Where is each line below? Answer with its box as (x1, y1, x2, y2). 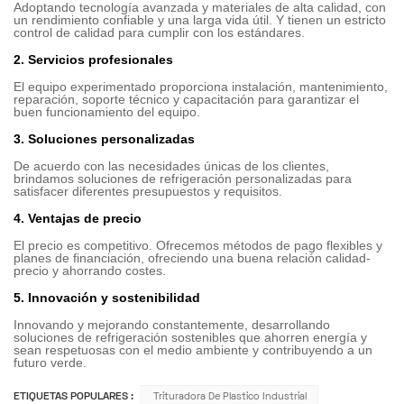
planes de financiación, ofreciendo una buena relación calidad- (14, 250, 371, 265)
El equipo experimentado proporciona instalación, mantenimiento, (14, 78, 388, 94)
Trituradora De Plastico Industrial (152, 392, 307, 402)
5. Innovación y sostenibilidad (14, 289, 200, 305)
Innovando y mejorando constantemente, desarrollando (14, 317, 330, 332)
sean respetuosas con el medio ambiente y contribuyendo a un (14, 342, 372, 357)
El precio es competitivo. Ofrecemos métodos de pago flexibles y (14, 237, 382, 252)
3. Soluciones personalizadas (14, 131, 195, 146)
